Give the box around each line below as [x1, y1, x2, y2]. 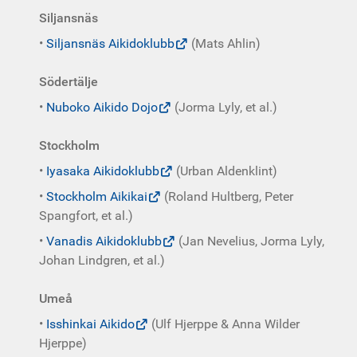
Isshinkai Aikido [46, 316, 135, 331]
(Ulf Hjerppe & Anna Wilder [148, 316, 300, 331]
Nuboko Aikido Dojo [46, 100, 158, 115]
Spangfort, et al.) [39, 208, 133, 223]
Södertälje [39, 74, 98, 89]
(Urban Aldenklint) [173, 163, 277, 178]
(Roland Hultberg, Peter [161, 189, 293, 204]
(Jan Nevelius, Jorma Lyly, [175, 233, 324, 249]
